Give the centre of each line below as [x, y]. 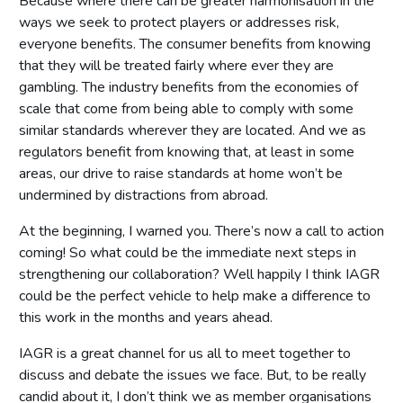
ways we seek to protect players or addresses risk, [179, 22]
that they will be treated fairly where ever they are [176, 65]
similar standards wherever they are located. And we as [193, 130]
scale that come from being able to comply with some [186, 108]
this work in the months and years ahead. [146, 317]
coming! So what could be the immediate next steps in [188, 252]
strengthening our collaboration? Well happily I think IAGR [199, 274]
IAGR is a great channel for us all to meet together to [185, 353]
